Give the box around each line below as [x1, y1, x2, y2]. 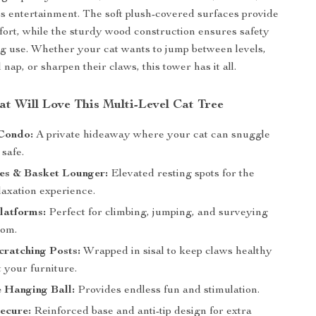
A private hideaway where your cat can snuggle [33, 130, 271, 141]
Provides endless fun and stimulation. [75, 285, 260, 296]
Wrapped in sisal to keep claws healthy [80, 246, 273, 257]
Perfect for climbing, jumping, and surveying [46, 207, 269, 219]
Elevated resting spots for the [108, 169, 255, 180]
